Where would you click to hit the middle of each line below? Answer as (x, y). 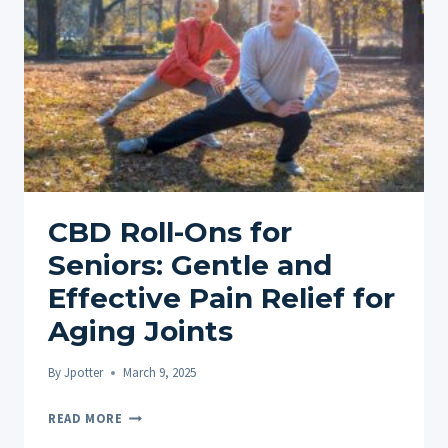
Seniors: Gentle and (190, 264)
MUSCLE (147, 89)
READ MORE (85, 418)
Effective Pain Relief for (221, 297)
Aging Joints (140, 330)
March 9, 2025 (160, 372)
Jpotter (84, 372)
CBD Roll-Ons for (170, 231)
